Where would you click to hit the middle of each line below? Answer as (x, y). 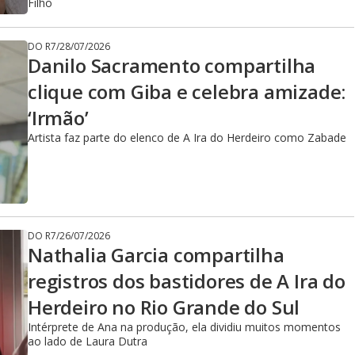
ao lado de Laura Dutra (88, 341)
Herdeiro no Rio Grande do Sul (164, 307)
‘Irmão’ (58, 118)
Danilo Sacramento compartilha (172, 65)
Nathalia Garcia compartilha (156, 255)
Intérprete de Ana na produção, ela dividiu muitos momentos (184, 327)
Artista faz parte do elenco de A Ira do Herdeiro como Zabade (187, 137)
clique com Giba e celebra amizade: (187, 92)
